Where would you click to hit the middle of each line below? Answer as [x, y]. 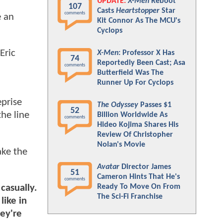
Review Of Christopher [135, 135]
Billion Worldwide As [132, 115]
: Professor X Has [146, 53]
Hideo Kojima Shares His [138, 125]
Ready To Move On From [139, 187]
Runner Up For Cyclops [135, 83]
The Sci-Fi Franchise [130, 197]
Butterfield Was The [130, 73]
